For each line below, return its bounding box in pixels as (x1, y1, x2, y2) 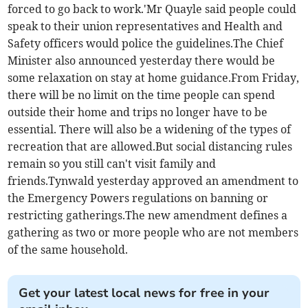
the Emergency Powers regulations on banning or (8, 191, 269, 206)
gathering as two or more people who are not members (8, 225, 299, 240)
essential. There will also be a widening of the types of (8, 122, 291, 137)
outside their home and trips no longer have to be (8, 105, 268, 120)
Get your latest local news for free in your (19, 285, 270, 302)
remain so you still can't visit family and (8, 157, 217, 171)
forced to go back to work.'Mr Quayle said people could (8, 2, 297, 16)
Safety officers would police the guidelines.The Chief (8, 36, 284, 51)
